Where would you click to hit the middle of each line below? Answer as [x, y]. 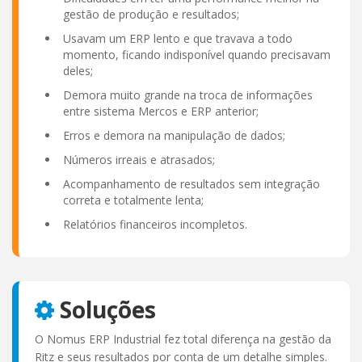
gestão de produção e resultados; [151, 14]
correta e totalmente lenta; [133, 200]
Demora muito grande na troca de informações [188, 95]
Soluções [105, 309]
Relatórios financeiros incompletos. [155, 224]
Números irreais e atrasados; [139, 159]
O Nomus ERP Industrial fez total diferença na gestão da [183, 339]
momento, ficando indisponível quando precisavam [197, 54]
